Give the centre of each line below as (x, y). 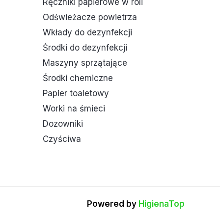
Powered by (112, 204)
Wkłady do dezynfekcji (88, 33)
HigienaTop (161, 204)
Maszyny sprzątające (85, 63)
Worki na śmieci (74, 109)
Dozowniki (63, 124)
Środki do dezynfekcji (85, 48)
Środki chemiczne (78, 78)
